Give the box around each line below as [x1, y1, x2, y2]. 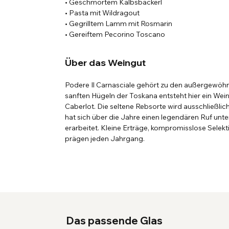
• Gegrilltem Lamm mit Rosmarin [65, 19, 173, 29]
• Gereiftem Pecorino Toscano [65, 30, 166, 39]
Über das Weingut [65, 57, 146, 69]
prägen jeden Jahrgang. [65, 134, 145, 144]
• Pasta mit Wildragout [65, 8, 140, 18]
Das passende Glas [66, 214, 163, 227]
